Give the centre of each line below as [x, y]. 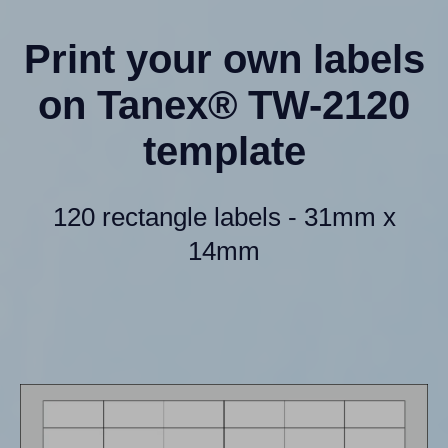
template [224, 150]
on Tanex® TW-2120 [224, 104]
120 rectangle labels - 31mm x [224, 216]
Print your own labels [224, 58]
